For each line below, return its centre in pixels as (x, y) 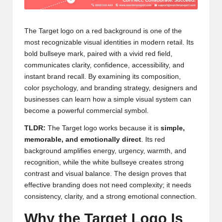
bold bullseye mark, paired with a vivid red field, (98, 54)
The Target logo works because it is (103, 128)
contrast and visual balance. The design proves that (105, 174)
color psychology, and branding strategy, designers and (111, 88)
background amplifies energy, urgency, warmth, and (105, 151)
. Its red (153, 139)
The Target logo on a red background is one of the (103, 31)
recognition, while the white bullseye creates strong (104, 162)
